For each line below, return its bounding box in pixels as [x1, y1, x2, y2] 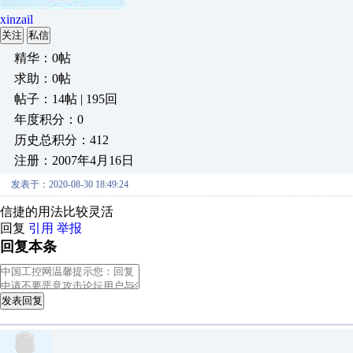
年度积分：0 [14, 113, 84, 126]
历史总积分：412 [14, 133, 109, 147]
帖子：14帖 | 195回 [14, 92, 117, 106]
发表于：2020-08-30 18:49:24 [11, 179, 128, 190]
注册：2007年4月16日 [14, 154, 134, 167]
